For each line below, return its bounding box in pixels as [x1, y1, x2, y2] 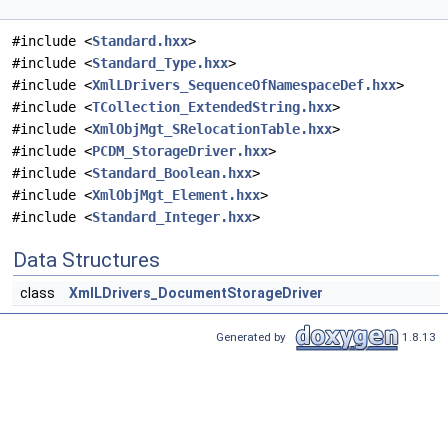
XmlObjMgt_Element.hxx [92, 187, 260, 204]
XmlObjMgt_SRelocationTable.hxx [92, 121, 332, 138]
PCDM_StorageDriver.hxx [92, 143, 268, 160]
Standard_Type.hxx [92, 55, 228, 72]
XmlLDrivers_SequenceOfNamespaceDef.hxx [92, 77, 396, 94]
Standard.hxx [92, 33, 188, 50]
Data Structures [13, 248, 160, 273]
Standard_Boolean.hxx [92, 165, 252, 182]
